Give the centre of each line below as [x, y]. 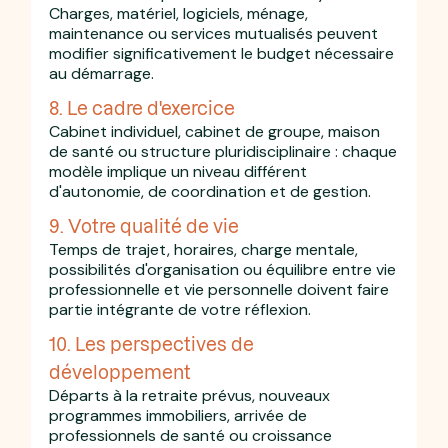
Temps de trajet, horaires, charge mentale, [204, 249]
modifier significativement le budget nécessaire [222, 53]
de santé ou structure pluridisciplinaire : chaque [223, 151]
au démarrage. [102, 73]
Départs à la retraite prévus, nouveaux [190, 395]
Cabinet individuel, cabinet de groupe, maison [215, 131]
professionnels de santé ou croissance [191, 435]
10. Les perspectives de [152, 343]
